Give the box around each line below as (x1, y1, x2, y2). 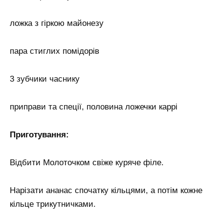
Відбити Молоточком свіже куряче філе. (10, 157, 164, 167)
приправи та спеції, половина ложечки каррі (10, 102, 177, 112)
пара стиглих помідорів (10, 46, 99, 56)
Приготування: (10, 130, 69, 139)
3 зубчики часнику (10, 74, 80, 84)
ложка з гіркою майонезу (10, 19, 104, 28)
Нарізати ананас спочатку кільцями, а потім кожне (10, 185, 202, 195)
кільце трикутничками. (10, 199, 96, 209)
